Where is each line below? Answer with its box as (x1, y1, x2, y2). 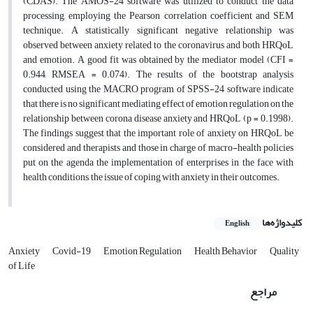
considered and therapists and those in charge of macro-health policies (23, 138, 293, 157)
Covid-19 (52, 242, 92, 261)
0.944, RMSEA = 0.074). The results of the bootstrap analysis (23, 65, 293, 84)
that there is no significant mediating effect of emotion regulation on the (23, 94, 293, 113)
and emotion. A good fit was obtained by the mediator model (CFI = (23, 50, 293, 69)
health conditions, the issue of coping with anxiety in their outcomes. (23, 168, 279, 187)
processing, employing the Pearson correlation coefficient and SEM (23, 6, 293, 25)
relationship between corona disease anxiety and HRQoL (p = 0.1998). (23, 109, 293, 128)
